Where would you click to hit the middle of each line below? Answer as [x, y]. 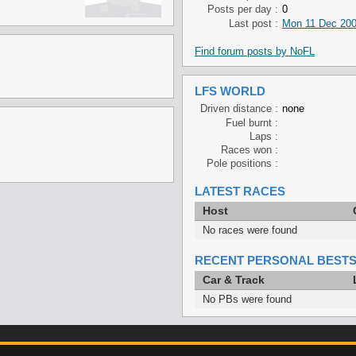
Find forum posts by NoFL [255, 51]
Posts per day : [243, 9]
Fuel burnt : [252, 123]
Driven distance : [239, 108]
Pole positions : [242, 163]
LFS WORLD [230, 91]
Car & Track [234, 280]
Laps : [264, 136]
